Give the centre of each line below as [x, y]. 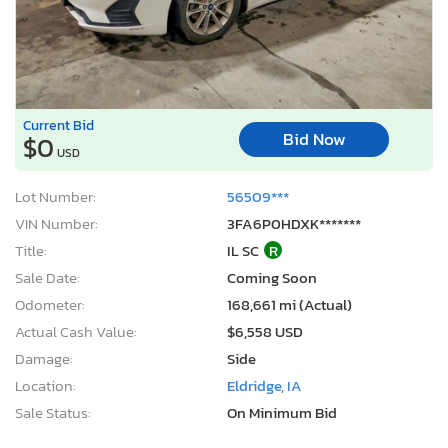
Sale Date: [47, 277]
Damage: [44, 358]
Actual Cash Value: [76, 331]
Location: [45, 385]
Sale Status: [53, 412]
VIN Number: [56, 223]
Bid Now [314, 140]
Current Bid [58, 124]
